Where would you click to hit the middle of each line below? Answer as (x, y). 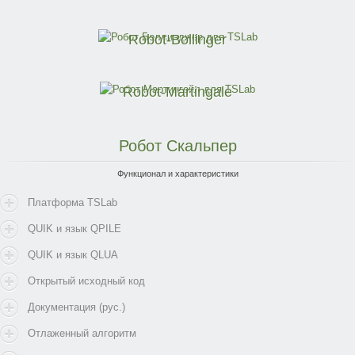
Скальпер (199, 146)
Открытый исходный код (86, 281)
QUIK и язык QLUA (73, 255)
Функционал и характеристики (177, 174)
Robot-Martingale (177, 92)
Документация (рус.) (76, 307)
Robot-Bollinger (177, 40)
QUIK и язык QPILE (74, 229)
